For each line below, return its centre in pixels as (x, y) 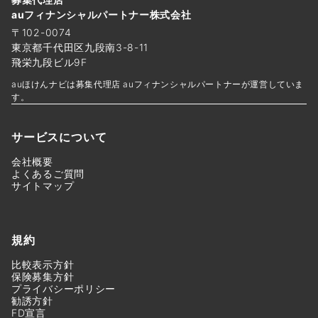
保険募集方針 (43, 277)
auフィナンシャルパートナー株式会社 (102, 15)
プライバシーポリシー (64, 289)
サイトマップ (43, 186)
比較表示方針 (43, 265)
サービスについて (59, 137)
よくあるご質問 (48, 174)
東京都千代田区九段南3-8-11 (80, 48)
